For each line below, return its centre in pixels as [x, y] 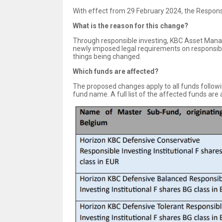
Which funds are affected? [116, 72]
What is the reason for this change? [131, 26]
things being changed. [107, 57]
